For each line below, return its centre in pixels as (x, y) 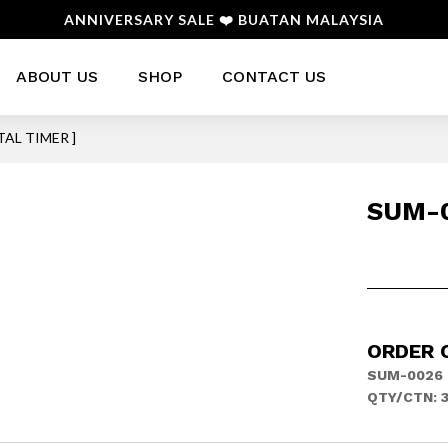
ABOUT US (56, 76)
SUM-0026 (404, 374)
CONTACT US (273, 76)
